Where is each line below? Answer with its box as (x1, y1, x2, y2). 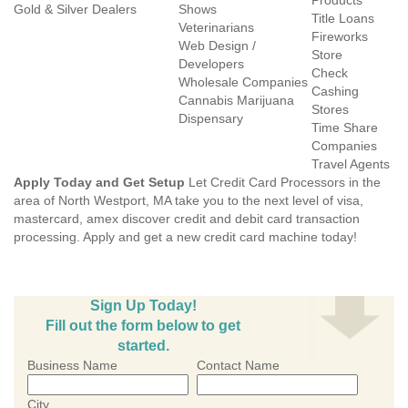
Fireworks (311, 29, 368, 44)
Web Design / (178, 38, 256, 53)
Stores (311, 102, 349, 117)
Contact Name (197, 358, 280, 372)
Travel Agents (311, 157, 390, 171)
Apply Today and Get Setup (14, 175, 185, 189)
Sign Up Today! (89, 298, 197, 313)
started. (117, 338, 169, 353)
